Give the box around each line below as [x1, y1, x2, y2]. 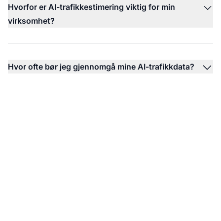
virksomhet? [8, 15, 55, 26]
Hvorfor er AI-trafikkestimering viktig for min [8, 1, 175, 12]
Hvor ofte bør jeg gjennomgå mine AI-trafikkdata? [8, 61, 194, 72]
